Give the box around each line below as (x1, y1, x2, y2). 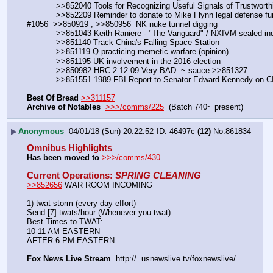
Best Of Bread (27, 93, 79, 102)
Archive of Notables (27, 102, 101, 112)
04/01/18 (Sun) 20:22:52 (69, 126, 154, 136)
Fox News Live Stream (27, 253, 111, 263)
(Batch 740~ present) (164, 102, 243, 112)
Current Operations (27, 171, 110, 181)
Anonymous (18, 126, 64, 136)
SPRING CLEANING (115, 171, 201, 181)
